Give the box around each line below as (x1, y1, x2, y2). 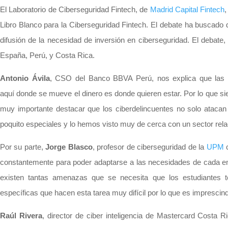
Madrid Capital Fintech (150, 5, 225, 14)
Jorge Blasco (45, 142, 93, 151)
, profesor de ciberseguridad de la (92, 142, 207, 151)
